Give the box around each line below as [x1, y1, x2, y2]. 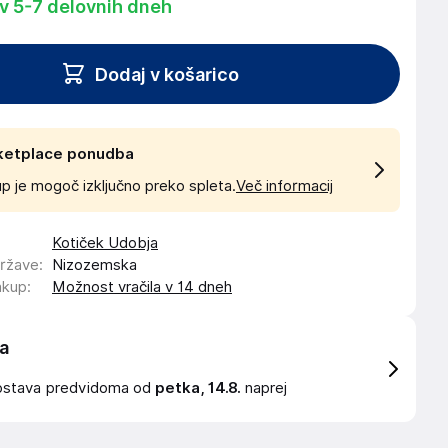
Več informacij [236, 177, 333, 195]
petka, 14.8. [155, 379, 241, 397]
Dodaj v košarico [95, 63, 239, 85]
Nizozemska [52, 256, 137, 274]
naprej [241, 379, 287, 397]
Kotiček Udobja [52, 234, 158, 252]
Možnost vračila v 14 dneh [52, 278, 232, 296]
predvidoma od [46, 379, 155, 397]
